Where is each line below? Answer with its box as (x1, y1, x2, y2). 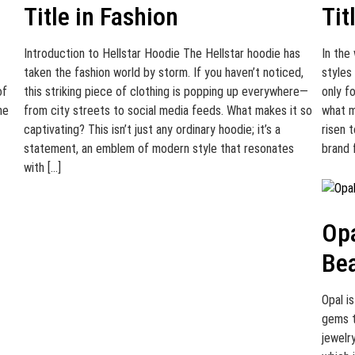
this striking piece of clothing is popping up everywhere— (23, 84, 308, 99)
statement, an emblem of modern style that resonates (23, 141, 294, 156)
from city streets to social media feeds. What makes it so (23, 103, 312, 118)
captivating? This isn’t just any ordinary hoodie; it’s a (23, 122, 281, 137)
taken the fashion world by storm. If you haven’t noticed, (23, 65, 303, 80)
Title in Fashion (23, 2, 178, 32)
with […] (23, 160, 61, 175)
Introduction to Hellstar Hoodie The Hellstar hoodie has (23, 46, 300, 61)
